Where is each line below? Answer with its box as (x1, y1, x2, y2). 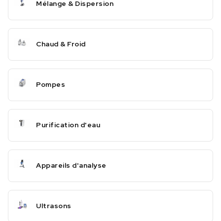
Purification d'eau (36, 120, 100, 130)
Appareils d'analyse (36, 161, 107, 170)
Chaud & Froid (36, 39, 86, 49)
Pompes (36, 80, 65, 89)
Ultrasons (36, 201, 72, 211)
